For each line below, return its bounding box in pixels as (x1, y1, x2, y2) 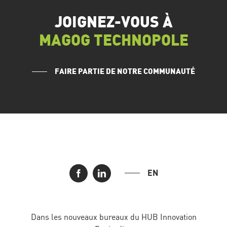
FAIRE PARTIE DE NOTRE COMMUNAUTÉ (54, 67, 195, 75)
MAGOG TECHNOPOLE (39, 33, 188, 49)
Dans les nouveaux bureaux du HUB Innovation (30, 211, 197, 222)
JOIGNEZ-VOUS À (54, 15, 173, 30)
